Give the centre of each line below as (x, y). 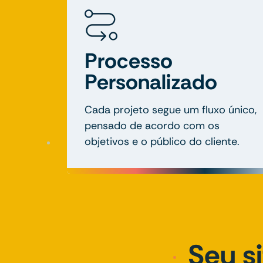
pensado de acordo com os (152, 125)
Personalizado (151, 82)
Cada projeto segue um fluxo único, (171, 109)
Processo (129, 60)
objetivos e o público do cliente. (162, 141)
